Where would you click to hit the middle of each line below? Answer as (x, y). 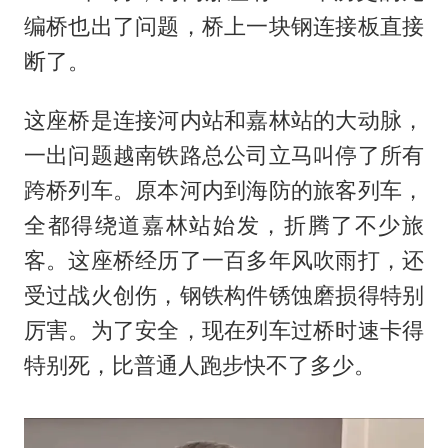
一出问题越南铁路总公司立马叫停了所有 (224, 155)
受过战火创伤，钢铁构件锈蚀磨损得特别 (224, 295)
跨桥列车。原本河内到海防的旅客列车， (224, 190)
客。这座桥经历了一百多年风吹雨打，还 (224, 260)
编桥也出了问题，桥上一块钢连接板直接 (224, 26)
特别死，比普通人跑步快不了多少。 (199, 365)
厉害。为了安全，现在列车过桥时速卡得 (224, 330)
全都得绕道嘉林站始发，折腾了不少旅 (224, 225)
